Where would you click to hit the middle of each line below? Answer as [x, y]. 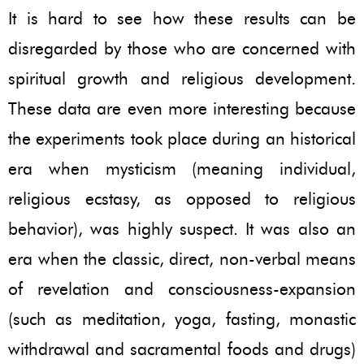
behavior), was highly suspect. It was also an [182, 228]
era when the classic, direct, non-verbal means [182, 258]
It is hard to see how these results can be [182, 18]
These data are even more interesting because [182, 108]
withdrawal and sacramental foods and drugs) [182, 349]
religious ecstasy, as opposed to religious [182, 198]
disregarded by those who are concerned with [182, 48]
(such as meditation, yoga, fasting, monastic [182, 318]
